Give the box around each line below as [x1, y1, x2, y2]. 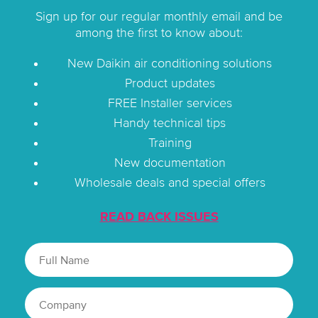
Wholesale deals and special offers [74, 175, 265, 190]
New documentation [114, 155, 226, 170]
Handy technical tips [114, 116, 226, 131]
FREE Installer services [107, 96, 232, 111]
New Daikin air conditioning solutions [67, 56, 272, 71]
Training [148, 136, 192, 150]
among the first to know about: [75, 26, 243, 40]
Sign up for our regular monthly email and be [35, 9, 283, 24]
